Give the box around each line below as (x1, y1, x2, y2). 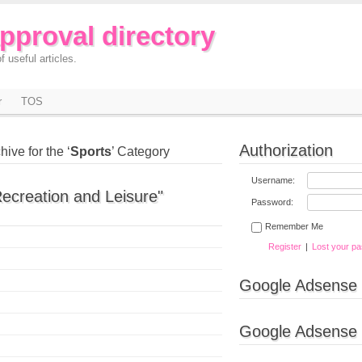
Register (267, 242, 301, 251)
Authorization (239, 141, 333, 159)
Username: (251, 175, 295, 185)
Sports (70, 145, 112, 158)
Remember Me (265, 221, 323, 231)
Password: (251, 197, 293, 207)
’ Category (112, 145, 170, 158)
